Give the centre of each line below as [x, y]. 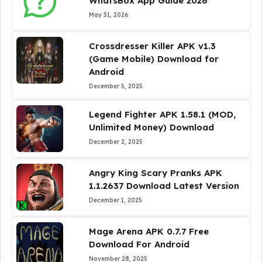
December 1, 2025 [115, 200]
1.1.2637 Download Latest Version [164, 186]
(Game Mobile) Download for [154, 59]
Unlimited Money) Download [151, 127]
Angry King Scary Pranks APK [155, 173]
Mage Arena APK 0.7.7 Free [149, 231]
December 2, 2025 [116, 142]
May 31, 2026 [108, 15]
